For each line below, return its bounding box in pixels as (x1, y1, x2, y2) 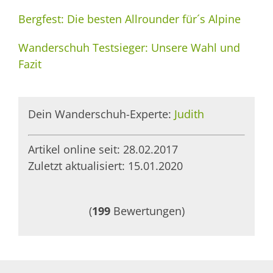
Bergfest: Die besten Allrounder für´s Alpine (18, 11, 241, 26)
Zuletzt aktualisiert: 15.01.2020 (27, 158, 183, 174)
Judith (174, 107, 204, 122)
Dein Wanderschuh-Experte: (27, 107, 174, 122)
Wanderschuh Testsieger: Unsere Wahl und (18, 40, 240, 55)
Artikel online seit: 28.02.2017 (27, 142, 178, 157)
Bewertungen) (110, 204, 185, 219)
